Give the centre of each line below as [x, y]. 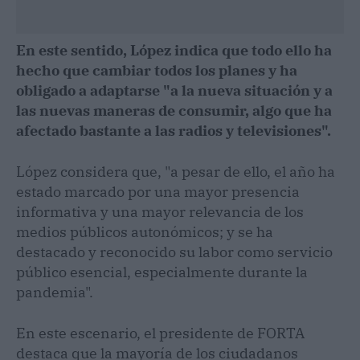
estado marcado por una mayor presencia [158, 191]
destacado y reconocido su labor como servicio [174, 252]
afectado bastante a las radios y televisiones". [174, 130]
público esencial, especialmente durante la [162, 272]
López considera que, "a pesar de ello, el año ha [176, 171]
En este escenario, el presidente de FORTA [160, 333]
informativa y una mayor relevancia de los [160, 211]
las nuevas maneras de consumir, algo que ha [174, 110]
